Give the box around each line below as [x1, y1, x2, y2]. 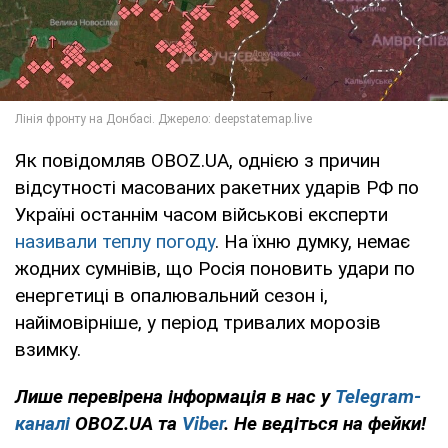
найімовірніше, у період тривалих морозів [15, 310, 381, 334]
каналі [15, 411, 70, 435]
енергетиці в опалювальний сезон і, [15, 283, 328, 307]
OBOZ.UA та [70, 411, 182, 435]
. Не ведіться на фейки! [224, 411, 426, 435]
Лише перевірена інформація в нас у [15, 384, 335, 408]
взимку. [15, 337, 81, 361]
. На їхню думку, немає [215, 229, 410, 253]
